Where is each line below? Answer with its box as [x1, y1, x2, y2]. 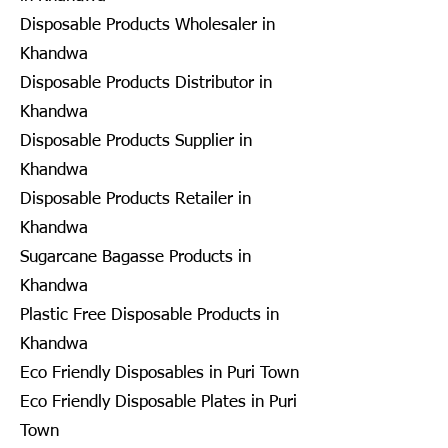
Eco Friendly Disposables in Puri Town [20, 364, 299, 382]
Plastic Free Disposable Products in [20, 306, 279, 324]
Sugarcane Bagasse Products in [20, 248, 251, 266]
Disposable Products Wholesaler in [20, 16, 275, 34]
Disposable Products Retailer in [20, 190, 251, 208]
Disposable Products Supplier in [20, 132, 252, 150]
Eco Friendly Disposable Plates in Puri [20, 393, 297, 411]
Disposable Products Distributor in [20, 74, 272, 92]
